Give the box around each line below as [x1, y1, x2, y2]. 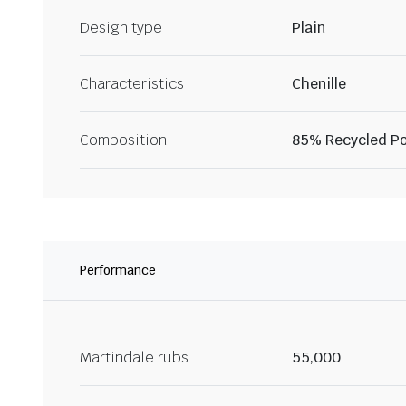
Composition [80, 130, 167, 150]
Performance [80, 262, 156, 279]
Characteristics [80, 74, 184, 94]
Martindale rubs [80, 348, 188, 368]
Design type [80, 18, 162, 38]
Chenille [292, 74, 346, 94]
